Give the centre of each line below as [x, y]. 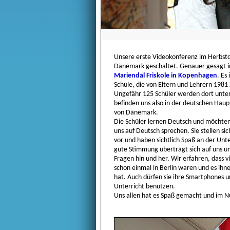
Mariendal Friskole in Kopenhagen [166, 76]
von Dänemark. [136, 113]
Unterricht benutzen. [145, 187]
